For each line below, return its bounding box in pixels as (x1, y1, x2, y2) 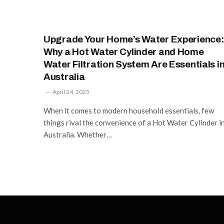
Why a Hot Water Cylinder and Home (43, 46, 204, 57)
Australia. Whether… (43, 129, 112, 139)
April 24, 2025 (52, 87, 89, 95)
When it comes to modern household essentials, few (43, 105, 214, 115)
